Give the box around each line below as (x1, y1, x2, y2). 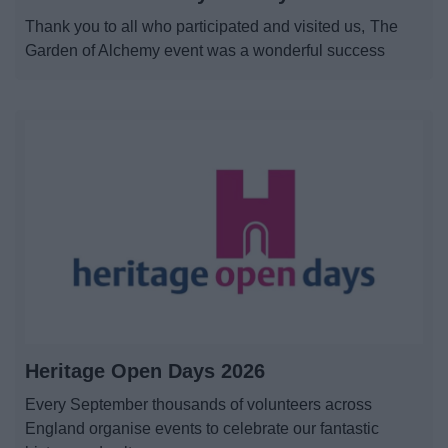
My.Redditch (177, 52, 271, 69)
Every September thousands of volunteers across (25, 395, 373, 413)
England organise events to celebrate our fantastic (25, 419, 380, 437)
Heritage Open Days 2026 (25, 359, 265, 382)
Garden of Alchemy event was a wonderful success (25, 41, 386, 59)
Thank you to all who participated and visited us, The (25, 17, 398, 35)
